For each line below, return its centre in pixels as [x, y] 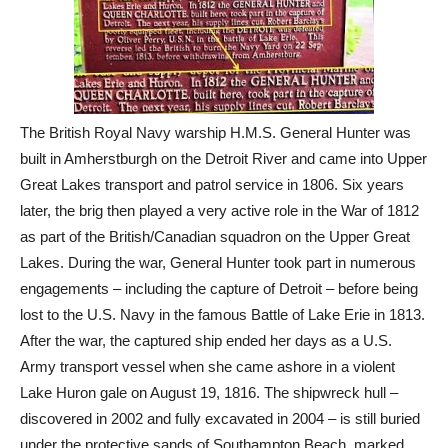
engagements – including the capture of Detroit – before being [219, 289]
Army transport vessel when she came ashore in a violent [207, 367]
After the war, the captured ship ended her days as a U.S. [206, 341]
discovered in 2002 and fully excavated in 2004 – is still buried [220, 419]
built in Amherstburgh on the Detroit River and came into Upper [223, 159]
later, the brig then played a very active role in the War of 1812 [219, 211]
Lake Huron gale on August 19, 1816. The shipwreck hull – [209, 393]
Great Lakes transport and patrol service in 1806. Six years [212, 185]
